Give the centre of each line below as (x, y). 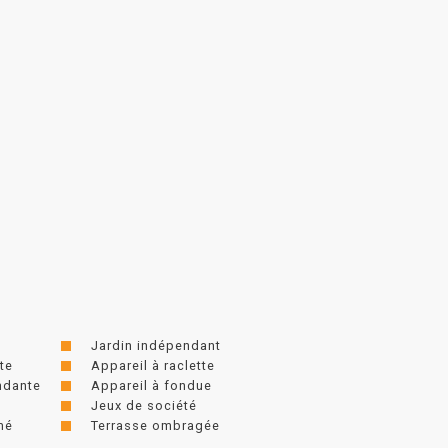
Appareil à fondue (151, 385)
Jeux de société (144, 405)
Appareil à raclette (153, 365)
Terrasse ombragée (155, 425)
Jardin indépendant (156, 345)
